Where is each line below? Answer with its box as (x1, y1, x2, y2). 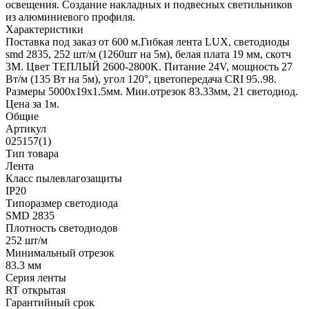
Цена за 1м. (6, 98, 59, 110)
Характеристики (6, 23, 83, 36)
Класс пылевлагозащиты (6, 172, 122, 185)
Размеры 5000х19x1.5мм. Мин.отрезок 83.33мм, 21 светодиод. (6, 86, 298, 98)
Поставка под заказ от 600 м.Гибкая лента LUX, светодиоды (6, 36, 290, 48)
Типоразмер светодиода (6, 197, 118, 210)
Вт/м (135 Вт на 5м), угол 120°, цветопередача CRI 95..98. (6, 73, 277, 86)
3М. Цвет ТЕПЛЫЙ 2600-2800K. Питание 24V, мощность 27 (6, 61, 292, 73)
